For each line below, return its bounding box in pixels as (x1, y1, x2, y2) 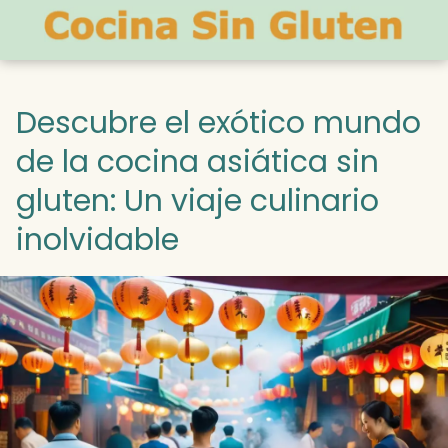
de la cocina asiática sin (16, 141, 379, 183)
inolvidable (16, 219, 179, 261)
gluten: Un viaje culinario (16, 180, 379, 222)
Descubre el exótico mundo (16, 102, 421, 144)
